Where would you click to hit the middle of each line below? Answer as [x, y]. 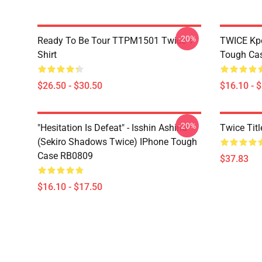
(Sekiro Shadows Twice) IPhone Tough [117, 142]
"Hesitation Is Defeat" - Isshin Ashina [112, 128]
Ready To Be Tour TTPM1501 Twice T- [116, 41]
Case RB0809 [65, 156]
